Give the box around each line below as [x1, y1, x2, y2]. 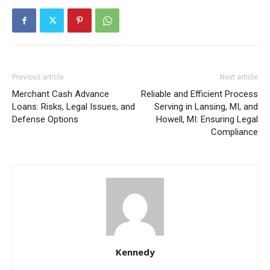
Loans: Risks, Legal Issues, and [12, 101, 135, 113]
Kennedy [115, 246, 155, 259]
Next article [220, 73, 258, 82]
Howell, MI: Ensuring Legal [156, 114, 258, 125]
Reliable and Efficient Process [141, 89, 258, 100]
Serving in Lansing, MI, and [154, 101, 258, 113]
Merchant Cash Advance [12, 89, 109, 100]
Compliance [211, 127, 258, 138]
